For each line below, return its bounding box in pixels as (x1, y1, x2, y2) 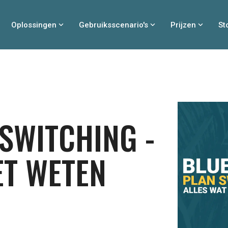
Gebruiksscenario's (79, 20, 148, 30)
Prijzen (170, 20, 196, 30)
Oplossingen (11, 20, 56, 30)
